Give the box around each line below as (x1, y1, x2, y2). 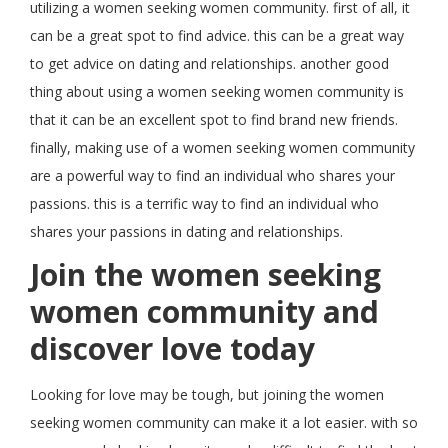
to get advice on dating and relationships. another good (30, 54, 389, 73)
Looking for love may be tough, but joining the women (30, 385, 384, 404)
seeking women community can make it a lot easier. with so (30, 413, 418, 432)
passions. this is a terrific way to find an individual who (30, 194, 379, 213)
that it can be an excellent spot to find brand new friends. (30, 110, 398, 129)
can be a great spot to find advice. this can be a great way (30, 26, 404, 45)
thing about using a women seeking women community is (30, 82, 404, 101)
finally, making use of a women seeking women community (30, 138, 415, 157)
